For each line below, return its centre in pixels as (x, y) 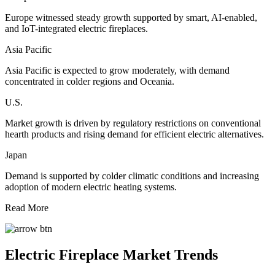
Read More (27, 208)
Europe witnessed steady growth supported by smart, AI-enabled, (131, 18)
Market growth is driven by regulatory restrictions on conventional (133, 123)
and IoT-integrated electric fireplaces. (76, 29)
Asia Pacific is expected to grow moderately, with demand (117, 71)
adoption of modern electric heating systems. (91, 187)
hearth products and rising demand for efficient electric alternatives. (134, 134)
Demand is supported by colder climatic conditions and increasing (132, 176)
